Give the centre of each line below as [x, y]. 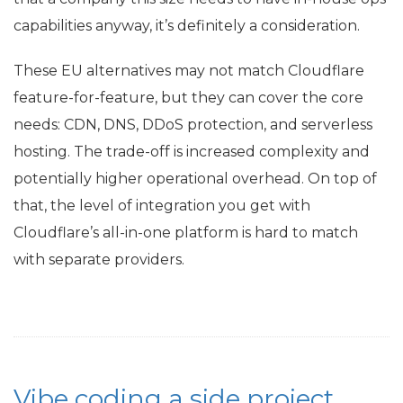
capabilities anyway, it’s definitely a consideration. [187, 26]
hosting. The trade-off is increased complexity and [192, 152]
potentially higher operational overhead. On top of [195, 179]
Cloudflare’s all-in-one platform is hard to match [186, 233]
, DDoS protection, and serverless [254, 125]
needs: [39, 125]
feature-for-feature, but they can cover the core [188, 98]
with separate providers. [99, 260]
